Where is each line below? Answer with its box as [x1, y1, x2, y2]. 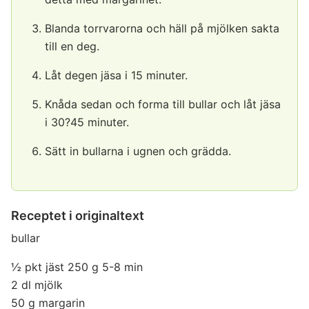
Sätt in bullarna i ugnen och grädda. [45, 144, 231, 158]
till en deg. [45, 39, 99, 53]
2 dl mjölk [11, 278, 63, 292]
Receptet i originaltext [11, 208, 144, 223]
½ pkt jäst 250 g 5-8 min [11, 260, 143, 274]
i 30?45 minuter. [45, 115, 129, 129]
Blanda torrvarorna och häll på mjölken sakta [45, 21, 279, 35]
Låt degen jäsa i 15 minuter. [45, 68, 188, 82]
